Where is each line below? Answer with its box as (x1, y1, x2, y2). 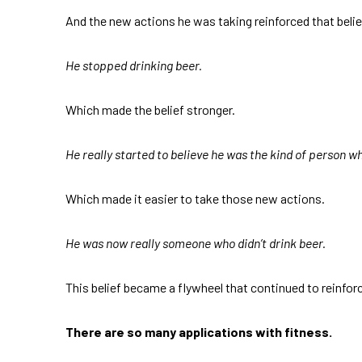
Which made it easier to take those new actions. (65, 191, 325, 207)
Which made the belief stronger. (65, 102, 235, 118)
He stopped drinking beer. (65, 57, 202, 74)
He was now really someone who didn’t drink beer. (65, 235, 326, 251)
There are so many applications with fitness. (65, 324, 332, 340)
